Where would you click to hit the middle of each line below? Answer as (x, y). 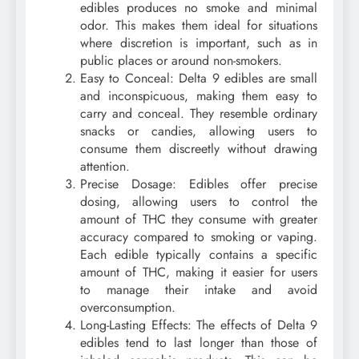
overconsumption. (128, 308)
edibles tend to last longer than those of (199, 343)
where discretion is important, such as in (199, 43)
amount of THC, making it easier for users (199, 272)
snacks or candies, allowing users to (199, 131)
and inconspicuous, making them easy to (199, 96)
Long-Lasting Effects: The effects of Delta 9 (199, 325)
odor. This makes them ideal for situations (199, 26)
